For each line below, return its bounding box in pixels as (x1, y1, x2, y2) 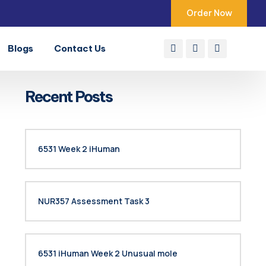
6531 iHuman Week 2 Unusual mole (38, 248, 178, 259)
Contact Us (54, 43, 106, 54)
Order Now (186, 8, 232, 18)
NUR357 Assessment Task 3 (38, 195, 150, 207)
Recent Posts (25, 87, 112, 106)
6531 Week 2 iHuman (38, 143, 120, 154)
